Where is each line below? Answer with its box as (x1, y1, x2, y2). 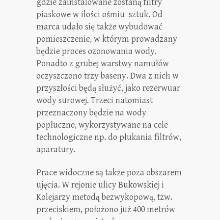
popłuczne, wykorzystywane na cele (36, 120, 168, 130)
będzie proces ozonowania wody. (36, 46, 157, 56)
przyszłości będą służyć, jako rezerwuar (36, 83, 180, 93)
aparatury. (36, 144, 76, 155)
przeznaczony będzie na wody (36, 108, 146, 118)
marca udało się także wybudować (36, 22, 163, 32)
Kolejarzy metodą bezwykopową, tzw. (36, 192, 172, 202)
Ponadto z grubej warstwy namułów (36, 58, 169, 69)
